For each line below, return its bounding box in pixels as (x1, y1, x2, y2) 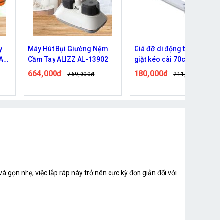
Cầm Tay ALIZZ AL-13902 (28, 55, 109, 63)
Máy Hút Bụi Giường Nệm (28, 44, 109, 53)
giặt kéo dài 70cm (134, 55, 192, 63)
